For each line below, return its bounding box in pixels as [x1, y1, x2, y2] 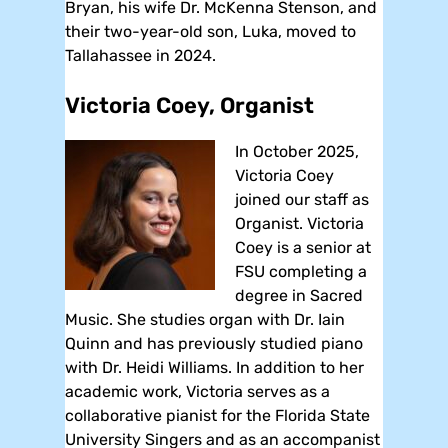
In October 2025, [235, 141, 359, 161]
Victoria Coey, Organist [65, 91, 314, 119]
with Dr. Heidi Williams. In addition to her [65, 357, 364, 377]
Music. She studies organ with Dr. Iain [65, 309, 345, 329]
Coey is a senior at [235, 237, 371, 257]
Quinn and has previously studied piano [65, 333, 363, 353]
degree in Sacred [235, 285, 363, 305]
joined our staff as [235, 189, 369, 209]
